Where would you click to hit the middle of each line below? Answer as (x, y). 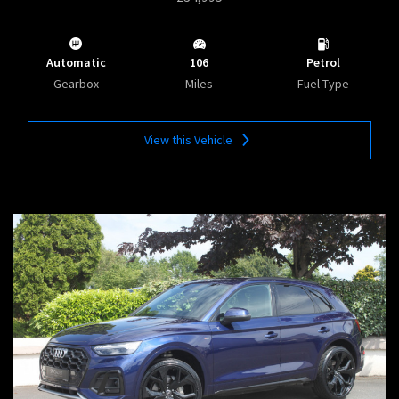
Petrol (323, 63)
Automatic (76, 63)
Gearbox (76, 84)
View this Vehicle (189, 140)
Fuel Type (323, 84)
